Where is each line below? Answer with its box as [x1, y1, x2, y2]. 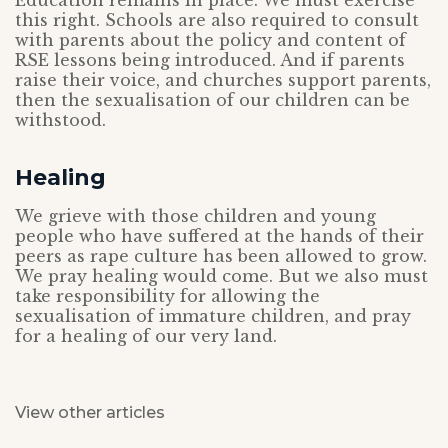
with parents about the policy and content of [15, 30, 406, 50]
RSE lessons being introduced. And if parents [15, 50, 405, 70]
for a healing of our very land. [15, 326, 277, 346]
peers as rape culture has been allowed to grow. [15, 246, 427, 266]
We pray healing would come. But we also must [15, 266, 428, 286]
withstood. [15, 110, 106, 130]
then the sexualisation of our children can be [15, 90, 410, 110]
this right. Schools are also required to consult [15, 10, 419, 30]
